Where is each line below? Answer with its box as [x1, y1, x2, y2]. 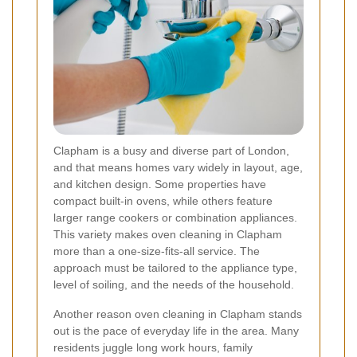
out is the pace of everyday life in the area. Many [53, 324, 299, 338]
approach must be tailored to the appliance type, [53, 261, 297, 275]
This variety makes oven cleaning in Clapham [53, 228, 282, 241]
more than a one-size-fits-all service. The [53, 245, 260, 258]
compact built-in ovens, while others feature [53, 194, 273, 208]
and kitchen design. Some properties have [53, 178, 266, 191]
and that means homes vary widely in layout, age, [53, 161, 303, 175]
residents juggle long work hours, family [53, 341, 253, 355]
